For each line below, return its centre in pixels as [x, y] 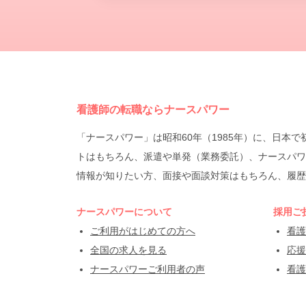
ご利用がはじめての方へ [143, 231]
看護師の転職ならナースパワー [153, 110]
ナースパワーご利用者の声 [148, 269]
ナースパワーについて [124, 212]
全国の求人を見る [128, 250]
